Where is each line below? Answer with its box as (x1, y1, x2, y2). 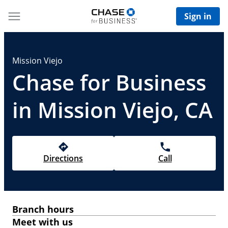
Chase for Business (12, 68, 206, 97)
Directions (43, 153, 83, 164)
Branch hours (12, 203, 74, 215)
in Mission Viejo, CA (12, 95, 213, 124)
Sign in (184, 10, 212, 22)
